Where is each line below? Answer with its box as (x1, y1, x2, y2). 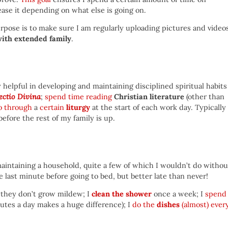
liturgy (66, 103, 90, 112)
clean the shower (92, 189, 152, 199)
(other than (184, 92, 224, 102)
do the (132, 200, 157, 210)
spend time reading (45, 92, 112, 102)
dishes (157, 200, 180, 210)
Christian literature (114, 92, 184, 102)
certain (40, 103, 66, 112)
